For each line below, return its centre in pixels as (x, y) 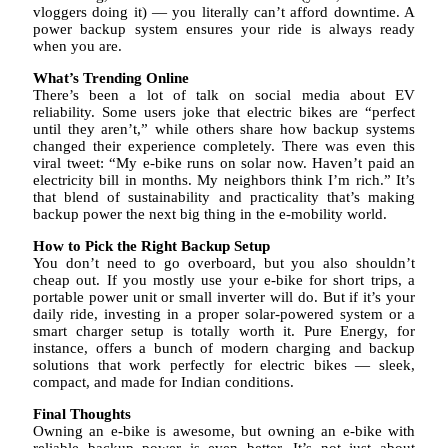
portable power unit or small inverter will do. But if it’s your (224, 297)
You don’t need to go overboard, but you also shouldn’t (224, 263)
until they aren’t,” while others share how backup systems (224, 129)
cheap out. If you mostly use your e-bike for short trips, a (224, 280)
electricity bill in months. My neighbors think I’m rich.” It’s (224, 180)
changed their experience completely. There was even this (224, 146)
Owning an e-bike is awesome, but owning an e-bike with (224, 431)
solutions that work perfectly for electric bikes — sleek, (224, 365)
